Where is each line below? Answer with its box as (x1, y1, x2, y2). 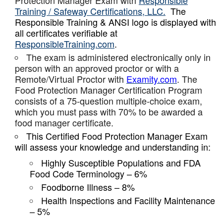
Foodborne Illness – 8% (41, 180, 135, 193)
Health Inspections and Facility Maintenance (41, 194, 215, 207)
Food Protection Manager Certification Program (15, 83, 202, 96)
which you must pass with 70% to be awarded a (15, 105, 203, 118)
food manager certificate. (15, 116, 113, 129)
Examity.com (126, 72, 177, 85)
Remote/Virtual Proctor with (15, 72, 126, 85)
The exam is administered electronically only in (26, 51, 211, 63)
